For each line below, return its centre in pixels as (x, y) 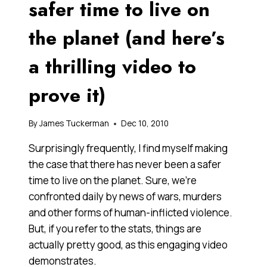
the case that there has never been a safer (125, 164)
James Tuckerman (74, 124)
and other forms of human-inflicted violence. (131, 213)
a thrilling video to (112, 66)
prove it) (67, 95)
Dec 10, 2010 (145, 124)
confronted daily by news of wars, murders (125, 197)
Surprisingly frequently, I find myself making (128, 148)
